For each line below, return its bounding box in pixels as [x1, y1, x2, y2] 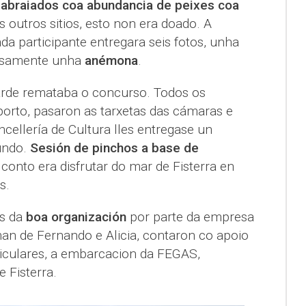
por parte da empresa [126, 209, 254, 225]
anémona [84, 53, 138, 69]
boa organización [25, 209, 126, 225]
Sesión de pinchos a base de [26, 140, 199, 156]
